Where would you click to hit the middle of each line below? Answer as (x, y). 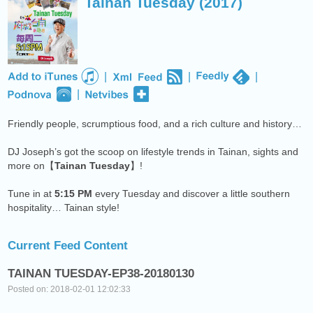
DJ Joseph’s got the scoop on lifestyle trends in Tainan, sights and (153, 151)
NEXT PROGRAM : (53, 21)
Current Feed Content (68, 245)
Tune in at (31, 193)
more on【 (31, 165)
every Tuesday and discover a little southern (191, 193)
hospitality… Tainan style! (64, 207)
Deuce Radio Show (152, 21)
